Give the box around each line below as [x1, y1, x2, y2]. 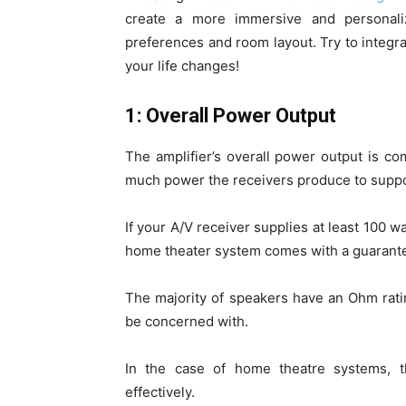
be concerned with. [125, 312, 248, 330]
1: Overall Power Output [125, 103, 336, 127]
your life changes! [125, 56, 239, 74]
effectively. [125, 382, 195, 401]
